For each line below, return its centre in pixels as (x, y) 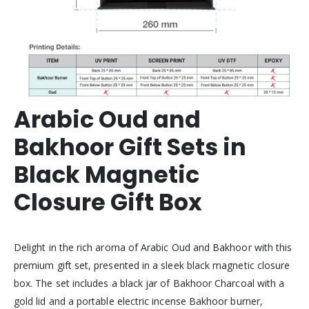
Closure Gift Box (108, 203)
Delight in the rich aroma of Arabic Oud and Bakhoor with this (153, 248)
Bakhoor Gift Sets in (130, 148)
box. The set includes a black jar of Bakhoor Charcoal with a (149, 283)
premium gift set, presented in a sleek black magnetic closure (152, 266)
